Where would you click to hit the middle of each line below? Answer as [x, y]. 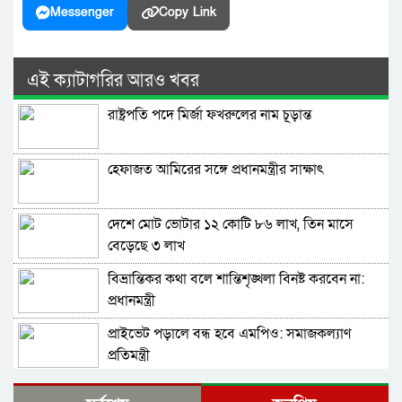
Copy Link [188, 12]
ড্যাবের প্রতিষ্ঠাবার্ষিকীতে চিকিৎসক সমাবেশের [227, 389]
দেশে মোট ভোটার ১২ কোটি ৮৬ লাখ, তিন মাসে [231, 224]
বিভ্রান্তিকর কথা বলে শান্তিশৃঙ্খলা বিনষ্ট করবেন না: [236, 279]
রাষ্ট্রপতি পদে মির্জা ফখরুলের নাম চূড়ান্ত [210, 115]
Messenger [82, 12]
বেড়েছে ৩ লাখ [146, 246]
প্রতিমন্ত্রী [129, 355]
